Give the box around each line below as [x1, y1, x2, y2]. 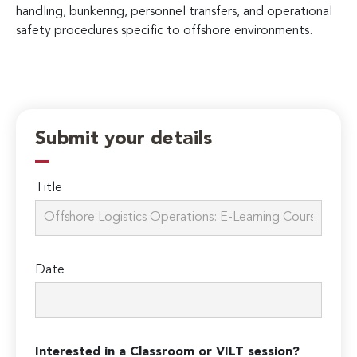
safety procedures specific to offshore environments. [16, 24, 312, 37]
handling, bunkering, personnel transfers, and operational [16, 5, 332, 18]
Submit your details [35, 130, 213, 150]
